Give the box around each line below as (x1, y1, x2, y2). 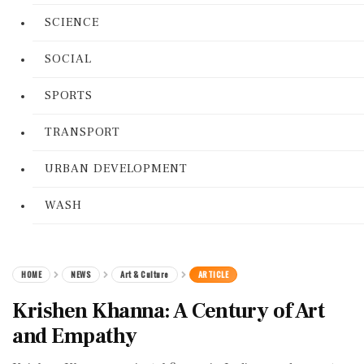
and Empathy (12, 323, 137, 350)
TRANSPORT (45, 124, 120, 140)
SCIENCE (45, 15, 99, 30)
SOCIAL (45, 51, 92, 67)
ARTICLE (197, 268, 228, 280)
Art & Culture (120, 268, 169, 280)
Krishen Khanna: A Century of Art (12, 297, 324, 325)
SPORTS (45, 88, 93, 103)
